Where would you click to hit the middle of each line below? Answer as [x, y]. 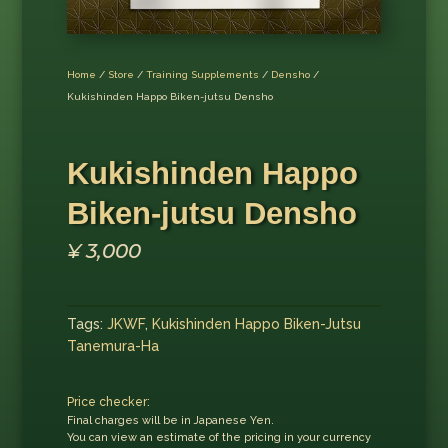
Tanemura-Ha [112, 345]
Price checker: [108, 402]
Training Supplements [202, 74]
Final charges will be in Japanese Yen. [170, 421]
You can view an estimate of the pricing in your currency [218, 438]
